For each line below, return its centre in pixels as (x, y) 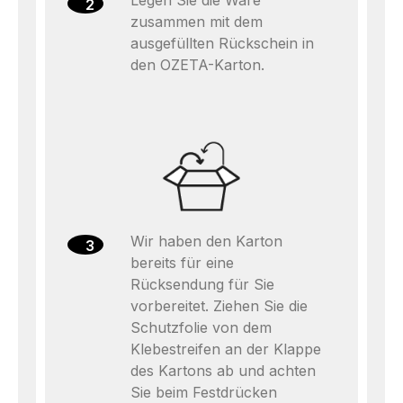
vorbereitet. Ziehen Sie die (219, 306)
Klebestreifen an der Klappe (226, 349)
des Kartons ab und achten (223, 371)
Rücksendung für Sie (202, 284)
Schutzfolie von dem (201, 327)
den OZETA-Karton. (197, 65)
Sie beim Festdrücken (204, 392)
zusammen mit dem (197, 22)
